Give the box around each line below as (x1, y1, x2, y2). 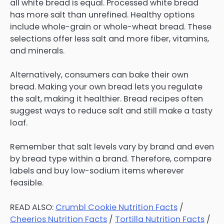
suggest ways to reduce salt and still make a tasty (10, 105, 212, 117)
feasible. (10, 177, 43, 189)
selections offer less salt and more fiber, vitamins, (10, 33, 209, 45)
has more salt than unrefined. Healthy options (10, 9, 194, 21)
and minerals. (10, 45, 64, 57)
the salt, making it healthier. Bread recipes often (10, 93, 203, 105)
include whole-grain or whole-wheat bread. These (10, 21, 211, 33)
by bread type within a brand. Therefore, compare (10, 153, 211, 165)
